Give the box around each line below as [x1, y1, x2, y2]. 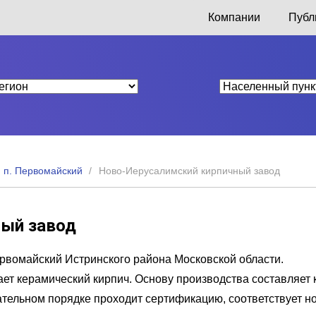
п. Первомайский [4, 164, 83, 176]
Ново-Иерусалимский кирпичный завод [99, 164, 280, 176]
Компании [207, 11, 260, 23]
